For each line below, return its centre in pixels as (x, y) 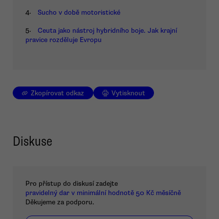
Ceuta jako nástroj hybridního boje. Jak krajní (107, 30)
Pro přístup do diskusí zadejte (72, 184)
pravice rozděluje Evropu (64, 40)
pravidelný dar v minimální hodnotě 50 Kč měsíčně (103, 193)
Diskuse (33, 141)
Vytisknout (129, 93)
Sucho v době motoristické (79, 13)
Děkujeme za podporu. (60, 202)
